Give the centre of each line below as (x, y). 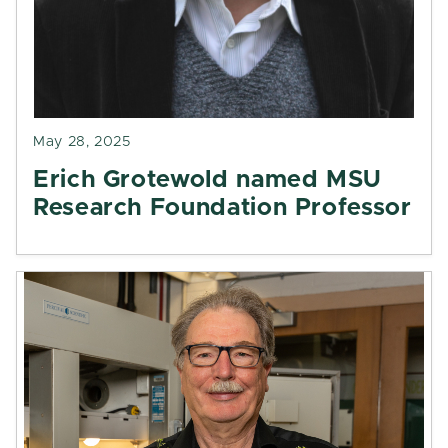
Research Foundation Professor (222, 208)
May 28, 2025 (82, 142)
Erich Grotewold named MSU (208, 180)
